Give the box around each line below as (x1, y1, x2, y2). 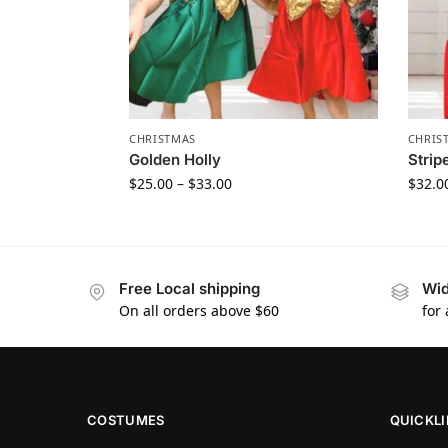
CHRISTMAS (128, 130, 197, 146)
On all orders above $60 (119, 300, 279, 320)
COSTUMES (87, 412, 165, 429)
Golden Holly (128, 149, 221, 169)
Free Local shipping (119, 278, 260, 298)
